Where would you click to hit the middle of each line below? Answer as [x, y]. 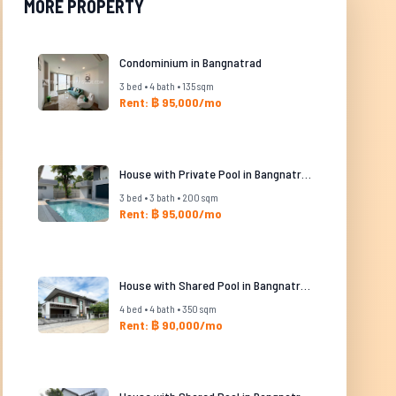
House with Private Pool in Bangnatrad [306, 174]
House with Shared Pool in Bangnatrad [305, 285]
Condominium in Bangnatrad [190, 62]
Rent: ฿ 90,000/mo [171, 325]
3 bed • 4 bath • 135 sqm [166, 86]
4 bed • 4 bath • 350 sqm [168, 308]
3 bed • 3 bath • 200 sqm [168, 197]
